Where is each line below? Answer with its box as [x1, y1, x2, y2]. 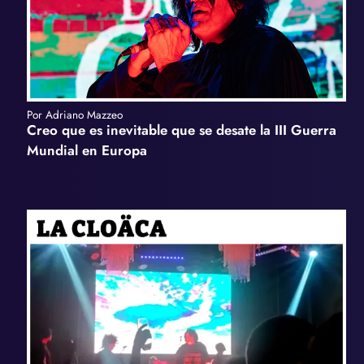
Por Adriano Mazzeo [26, 106, 123, 123]
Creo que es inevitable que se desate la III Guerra [26, 120, 336, 141]
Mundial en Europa [26, 141, 147, 161]
